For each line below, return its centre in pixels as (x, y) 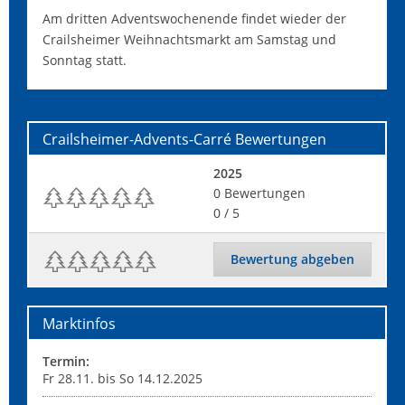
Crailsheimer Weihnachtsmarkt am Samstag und (189, 39)
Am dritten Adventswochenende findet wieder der (194, 19)
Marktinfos (79, 324)
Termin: (66, 361)
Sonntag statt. (85, 60)
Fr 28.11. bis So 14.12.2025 (122, 378)
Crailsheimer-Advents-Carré (137, 139)
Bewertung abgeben (292, 259)
